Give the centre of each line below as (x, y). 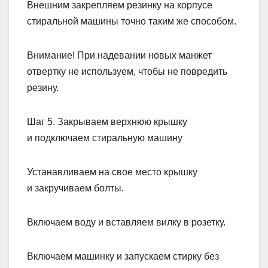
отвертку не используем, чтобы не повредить (127, 72)
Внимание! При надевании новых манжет (119, 56)
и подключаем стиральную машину (105, 138)
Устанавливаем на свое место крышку (112, 172)
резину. (43, 88)
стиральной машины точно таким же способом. (132, 22)
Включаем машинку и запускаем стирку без (123, 257)
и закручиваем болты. (75, 188)
